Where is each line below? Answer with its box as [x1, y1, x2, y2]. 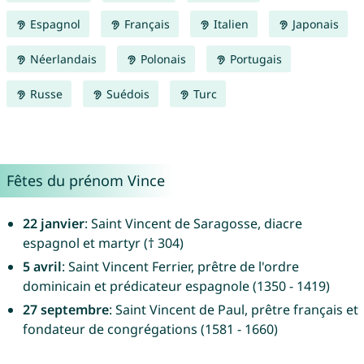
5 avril [22, 258, 62, 276]
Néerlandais [26, 51, 97, 67]
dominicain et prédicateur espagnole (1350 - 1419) [22, 277, 330, 296]
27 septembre [22, 301, 109, 319]
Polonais [136, 51, 186, 67]
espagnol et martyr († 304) [22, 234, 184, 253]
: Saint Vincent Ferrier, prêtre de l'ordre [61, 258, 299, 276]
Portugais [226, 51, 282, 67]
